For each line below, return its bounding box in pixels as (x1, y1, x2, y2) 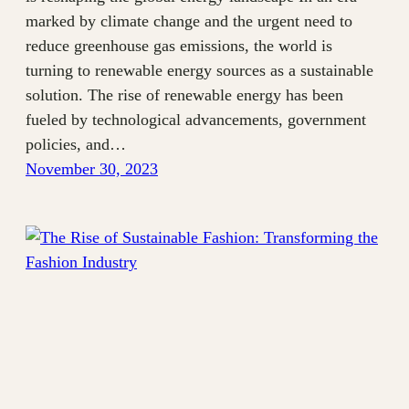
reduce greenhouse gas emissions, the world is (26, 36, 332, 55)
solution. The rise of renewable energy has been (26, 85, 343, 104)
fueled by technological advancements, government (26, 110, 366, 129)
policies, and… (26, 134, 126, 153)
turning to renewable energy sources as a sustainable (26, 60, 373, 79)
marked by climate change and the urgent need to (26, 11, 352, 30)
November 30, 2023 (26, 159, 158, 178)
